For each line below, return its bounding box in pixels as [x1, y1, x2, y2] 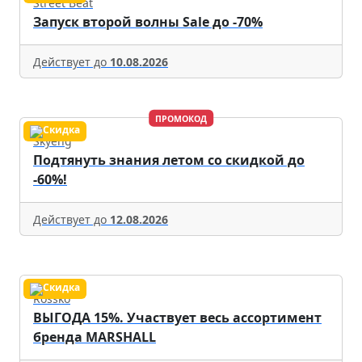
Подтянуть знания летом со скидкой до [33, 151, 305, 170]
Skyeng [33, 133, 72, 149]
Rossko [33, 291, 70, 307]
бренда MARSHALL [33, 328, 156, 347]
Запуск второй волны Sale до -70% [33, 13, 263, 32]
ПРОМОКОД [155, 112, 207, 124]
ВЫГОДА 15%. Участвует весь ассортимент [33, 309, 322, 327]
